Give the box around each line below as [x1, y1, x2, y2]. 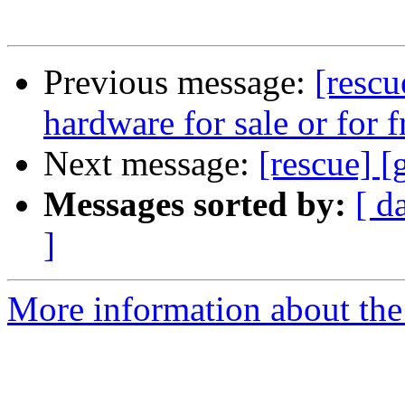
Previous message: [43, 62, 315, 102]
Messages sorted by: [43, 184, 346, 224]
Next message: [43, 144, 259, 184]
